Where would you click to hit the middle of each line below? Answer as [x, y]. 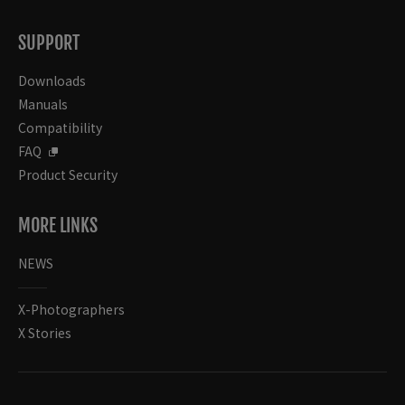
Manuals [43, 104]
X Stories [45, 332]
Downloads [52, 80]
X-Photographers [71, 309]
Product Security [68, 174]
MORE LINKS [58, 225]
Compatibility [60, 127]
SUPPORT [49, 42]
